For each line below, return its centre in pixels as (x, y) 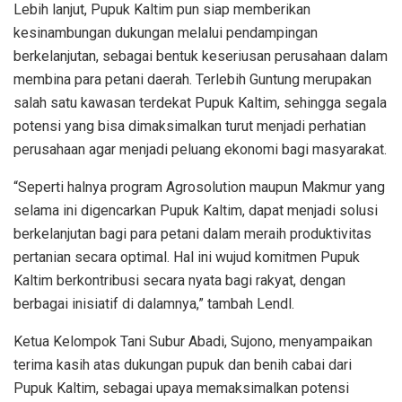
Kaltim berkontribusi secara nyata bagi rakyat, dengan (179, 281)
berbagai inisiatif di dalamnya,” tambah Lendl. (154, 304)
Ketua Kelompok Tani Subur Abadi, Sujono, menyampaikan (193, 342)
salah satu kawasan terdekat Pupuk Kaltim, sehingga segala (200, 103)
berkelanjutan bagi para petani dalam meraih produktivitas (192, 234)
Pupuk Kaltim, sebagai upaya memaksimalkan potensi (181, 389)
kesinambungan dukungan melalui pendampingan (166, 33)
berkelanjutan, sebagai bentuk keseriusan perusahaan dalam (201, 57)
